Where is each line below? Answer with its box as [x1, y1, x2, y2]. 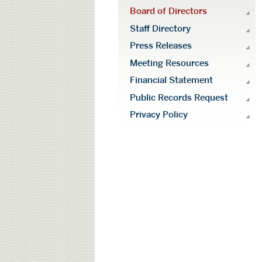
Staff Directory [129, 22, 191, 35]
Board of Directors [129, 5, 207, 18]
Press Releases [129, 40, 192, 52]
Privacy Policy [129, 109, 188, 121]
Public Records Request [129, 91, 228, 104]
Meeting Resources [129, 57, 209, 69]
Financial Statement [129, 74, 213, 87]
